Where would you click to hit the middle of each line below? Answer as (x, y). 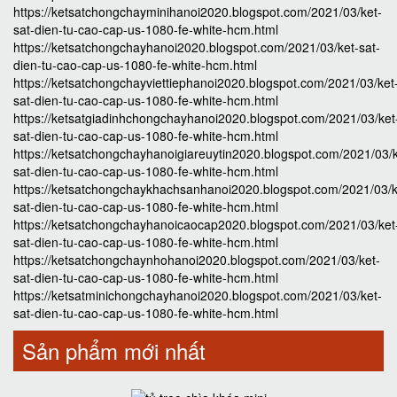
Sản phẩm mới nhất (114, 350)
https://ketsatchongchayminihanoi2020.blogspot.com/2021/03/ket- (198, 12)
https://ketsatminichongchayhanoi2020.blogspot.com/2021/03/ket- (198, 295)
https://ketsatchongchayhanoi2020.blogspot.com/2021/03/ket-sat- (197, 47)
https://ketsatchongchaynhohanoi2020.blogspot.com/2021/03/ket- (197, 260)
